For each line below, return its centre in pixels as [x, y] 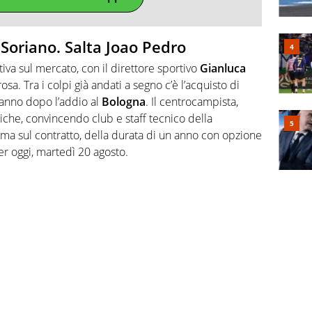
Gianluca [223, 68]
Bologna [124, 101]
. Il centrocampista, [192, 101]
